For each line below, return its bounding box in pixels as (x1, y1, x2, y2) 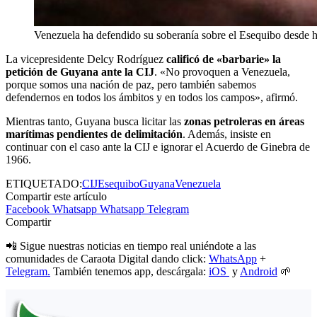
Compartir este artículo (6, 190, 107, 202)
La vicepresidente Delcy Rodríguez (6, 52, 166, 65)
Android (240, 265, 277, 277)
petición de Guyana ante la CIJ (6, 65, 154, 78)
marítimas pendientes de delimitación (6, 127, 183, 140)
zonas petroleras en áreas (184, 115, 304, 127)
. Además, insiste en (183, 127, 271, 140)
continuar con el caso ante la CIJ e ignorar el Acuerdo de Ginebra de (6, 140, 310, 153)
